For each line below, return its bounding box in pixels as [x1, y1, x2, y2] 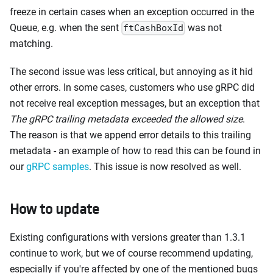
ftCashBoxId [123, 22, 184, 34]
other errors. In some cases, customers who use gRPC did [10, 81, 255, 93]
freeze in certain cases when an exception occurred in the [10, 5, 254, 18]
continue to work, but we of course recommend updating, [10, 247, 253, 259]
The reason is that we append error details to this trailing [10, 129, 251, 141]
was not [185, 21, 222, 34]
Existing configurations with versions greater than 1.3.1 [10, 231, 246, 243]
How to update [10, 198, 99, 218]
